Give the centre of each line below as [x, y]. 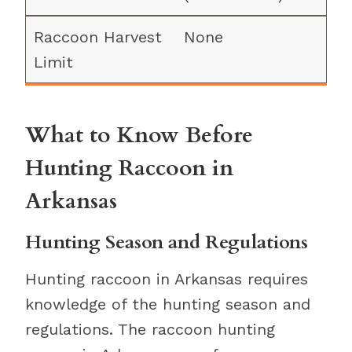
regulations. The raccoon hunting [150, 329]
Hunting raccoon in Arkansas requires [167, 279]
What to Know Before [139, 135]
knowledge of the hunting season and [168, 304]
